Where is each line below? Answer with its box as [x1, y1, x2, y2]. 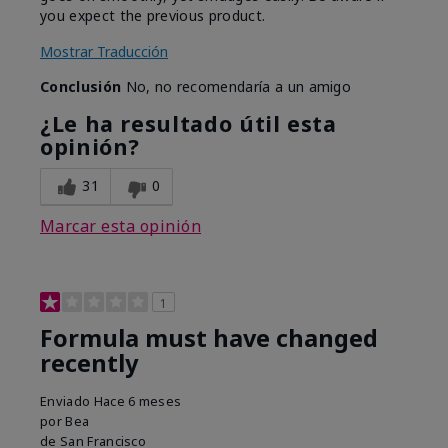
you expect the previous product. [40, 6, 266, 26]
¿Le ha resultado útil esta [40, 109, 337, 139]
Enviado [40, 392, 94, 411]
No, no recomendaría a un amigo [121, 77, 352, 97]
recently [40, 347, 138, 380]
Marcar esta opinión [40, 215, 202, 238]
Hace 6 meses [93, 392, 182, 411]
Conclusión [40, 77, 122, 97]
